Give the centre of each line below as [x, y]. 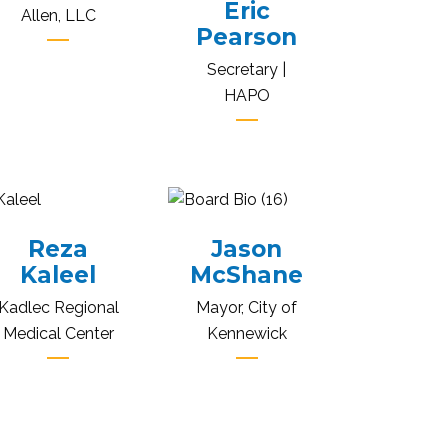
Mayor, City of [247, 308]
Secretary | [247, 70]
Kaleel [58, 275]
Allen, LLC [58, 15]
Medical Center [58, 334]
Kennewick [246, 334]
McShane [247, 275]
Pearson [247, 37]
